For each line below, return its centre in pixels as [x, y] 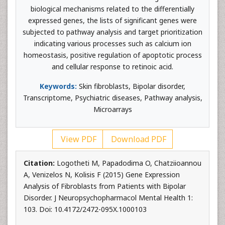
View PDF [78, 139]
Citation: [40, 163]
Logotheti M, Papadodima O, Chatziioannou [129, 163]
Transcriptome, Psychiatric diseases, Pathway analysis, [113, 98]
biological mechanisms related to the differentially [113, 9]
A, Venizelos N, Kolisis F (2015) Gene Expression [102, 175]
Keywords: [58, 86]
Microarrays [113, 109]
